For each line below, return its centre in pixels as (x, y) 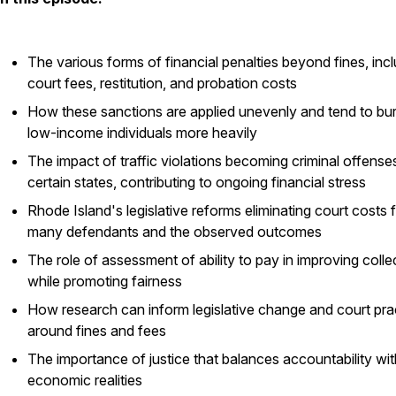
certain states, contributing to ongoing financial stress (197, 182)
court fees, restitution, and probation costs (162, 83)
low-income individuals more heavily (142, 133)
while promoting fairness (105, 281)
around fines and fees (97, 331)
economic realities (85, 380)
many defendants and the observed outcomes (175, 232)
